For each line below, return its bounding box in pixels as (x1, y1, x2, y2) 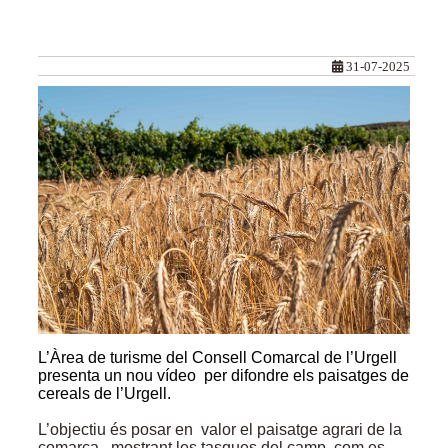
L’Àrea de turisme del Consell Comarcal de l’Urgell (38, 349, 405, 367)
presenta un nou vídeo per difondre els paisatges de (38, 367, 409, 385)
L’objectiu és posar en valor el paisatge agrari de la (38, 421, 402, 439)
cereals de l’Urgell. (38, 385, 171, 403)
